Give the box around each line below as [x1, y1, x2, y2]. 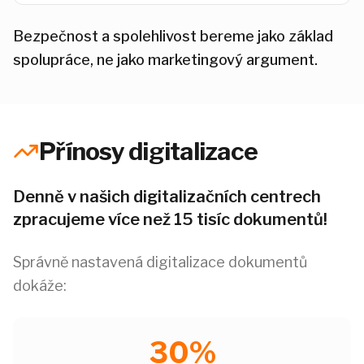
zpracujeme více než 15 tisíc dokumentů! [13, 210, 327, 229]
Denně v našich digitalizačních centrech [13, 187, 321, 206]
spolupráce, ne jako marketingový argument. [13, 51, 318, 68]
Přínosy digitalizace [39, 136, 258, 166]
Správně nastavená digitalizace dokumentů [13, 253, 307, 271]
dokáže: [13, 277, 67, 294]
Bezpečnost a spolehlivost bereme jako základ [13, 28, 333, 45]
